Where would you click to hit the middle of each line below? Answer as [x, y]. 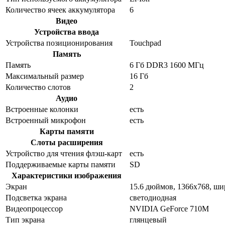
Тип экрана [25, 219]
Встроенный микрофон [46, 120]
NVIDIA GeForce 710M [169, 208]
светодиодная [153, 197]
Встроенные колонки [42, 109]
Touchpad [145, 43]
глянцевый [148, 219]
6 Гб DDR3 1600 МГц [167, 65]
